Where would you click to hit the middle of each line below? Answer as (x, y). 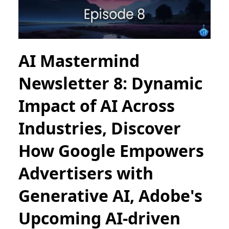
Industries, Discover (100, 128)
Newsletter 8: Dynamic (110, 83)
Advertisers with (86, 173)
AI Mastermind (79, 61)
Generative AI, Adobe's (110, 196)
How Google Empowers (111, 151)
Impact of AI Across (97, 106)
